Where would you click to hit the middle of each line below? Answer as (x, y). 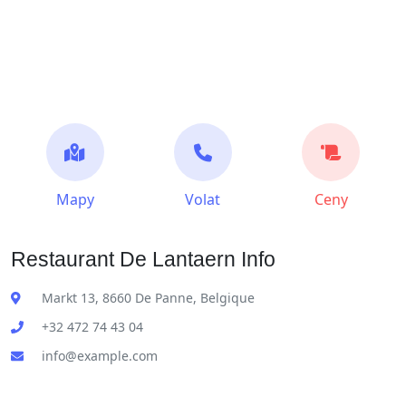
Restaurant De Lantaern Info (143, 259)
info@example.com (100, 356)
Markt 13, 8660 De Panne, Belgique (148, 298)
